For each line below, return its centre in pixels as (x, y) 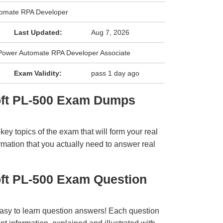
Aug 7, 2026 (111, 32)
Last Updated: (38, 32)
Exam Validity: (38, 73)
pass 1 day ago (115, 73)
